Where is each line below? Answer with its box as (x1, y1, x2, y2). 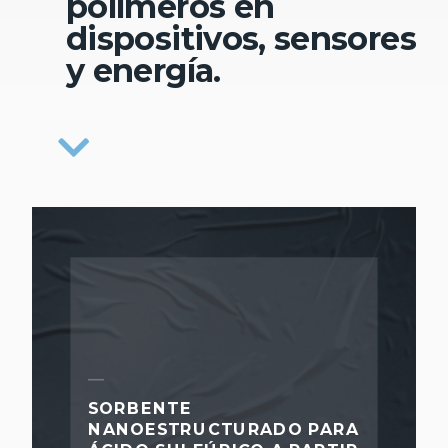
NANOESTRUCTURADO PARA (88, 419, 360, 439)
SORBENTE (88, 398, 192, 418)
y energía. (66, 50, 221, 90)
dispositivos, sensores (66, 18, 416, 58)
